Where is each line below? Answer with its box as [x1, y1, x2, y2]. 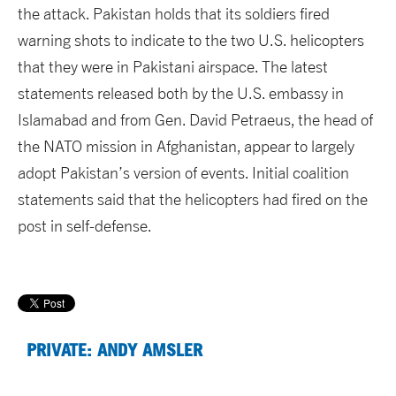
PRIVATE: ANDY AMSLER [27, 339, 202, 360]
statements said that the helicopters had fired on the [18, 190, 368, 209]
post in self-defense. [18, 217, 152, 236]
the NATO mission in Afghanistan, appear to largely [18, 137, 354, 156]
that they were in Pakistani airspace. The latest [18, 57, 328, 77]
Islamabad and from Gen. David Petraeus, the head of [18, 110, 373, 130]
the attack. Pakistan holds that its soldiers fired [18, 4, 330, 24]
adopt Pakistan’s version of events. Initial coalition [18, 164, 349, 183]
